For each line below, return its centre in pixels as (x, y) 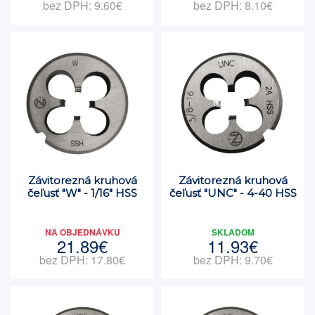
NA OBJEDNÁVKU (82, 232)
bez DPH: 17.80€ (82, 260)
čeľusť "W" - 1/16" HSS (82, 193)
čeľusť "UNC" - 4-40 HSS (233, 193)
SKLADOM (233, 232)
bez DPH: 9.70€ (233, 260)
